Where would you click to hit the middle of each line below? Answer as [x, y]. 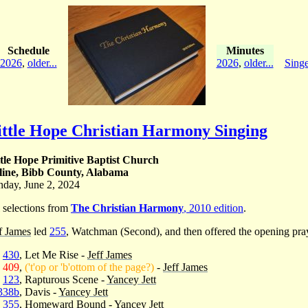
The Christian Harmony [127, 208]
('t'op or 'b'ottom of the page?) [89, 267]
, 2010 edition [213, 208]
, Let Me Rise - [53, 254]
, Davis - [39, 291]
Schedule [28, 50]
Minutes [245, 50]
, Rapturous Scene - [63, 279]
